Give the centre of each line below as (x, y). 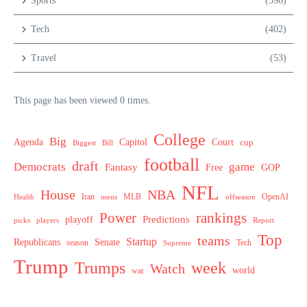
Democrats (40, 167)
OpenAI (275, 197)
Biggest (84, 143)
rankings (221, 218)
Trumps (100, 268)
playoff (79, 220)
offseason (241, 197)
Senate (107, 242)
